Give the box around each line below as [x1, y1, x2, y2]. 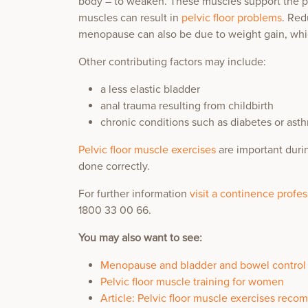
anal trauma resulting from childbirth [100, 99, 274, 113]
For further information [78, 187, 190, 201]
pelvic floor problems [181, 11, 282, 25]
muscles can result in [78, 11, 181, 25]
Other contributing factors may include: [78, 55, 266, 69]
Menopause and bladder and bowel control [100, 258, 306, 272]
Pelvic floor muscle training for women [100, 275, 284, 289]
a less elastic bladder [100, 82, 200, 96]
